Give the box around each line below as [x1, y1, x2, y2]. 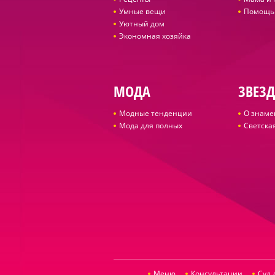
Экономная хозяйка [118, 31, 191, 41]
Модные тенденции [118, 108, 192, 118]
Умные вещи [118, 6, 166, 17]
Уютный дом [118, 18, 165, 29]
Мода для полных [118, 120, 182, 131]
